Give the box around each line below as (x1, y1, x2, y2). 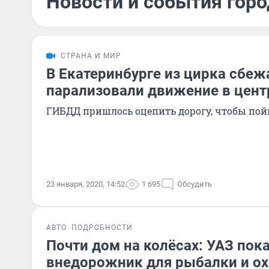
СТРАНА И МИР (61, 52, 121, 60)
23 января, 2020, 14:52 (46, 180, 125, 189)
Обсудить (177, 180, 212, 189)
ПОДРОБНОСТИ (71, 223, 133, 232)
